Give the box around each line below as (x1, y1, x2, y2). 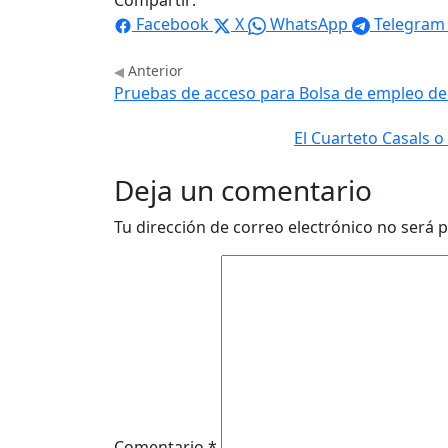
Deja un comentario (114, 171, 372, 210)
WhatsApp (270, 13, 348, 36)
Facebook (136, 13, 209, 36)
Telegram (374, 13, 445, 36)
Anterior (124, 61, 183, 81)
